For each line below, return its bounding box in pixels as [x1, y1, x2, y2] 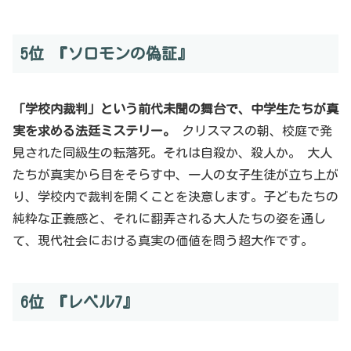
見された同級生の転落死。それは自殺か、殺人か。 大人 [13, 147, 332, 160]
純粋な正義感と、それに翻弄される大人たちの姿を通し [13, 212, 326, 226]
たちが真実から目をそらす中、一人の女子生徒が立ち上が [13, 168, 338, 182]
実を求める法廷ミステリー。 [13, 125, 175, 138]
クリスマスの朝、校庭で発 [175, 125, 332, 138]
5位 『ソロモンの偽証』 [20, 45, 193, 61]
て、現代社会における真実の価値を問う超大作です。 [13, 234, 313, 248]
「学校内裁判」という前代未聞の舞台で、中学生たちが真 [13, 103, 338, 116]
